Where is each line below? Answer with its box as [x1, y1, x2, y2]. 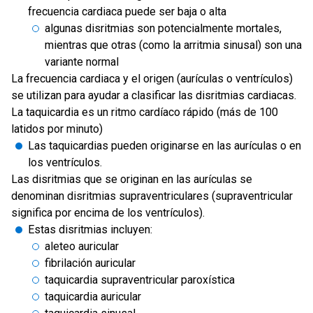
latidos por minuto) [11, 122, 103, 136]
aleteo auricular [45, 240, 119, 253]
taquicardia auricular [45, 290, 141, 303]
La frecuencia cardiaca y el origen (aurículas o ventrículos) [11, 72, 293, 85]
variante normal [45, 55, 119, 68]
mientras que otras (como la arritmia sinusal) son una [45, 38, 302, 52]
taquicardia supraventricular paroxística [45, 273, 235, 286]
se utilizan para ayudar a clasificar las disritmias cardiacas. [11, 89, 296, 102]
